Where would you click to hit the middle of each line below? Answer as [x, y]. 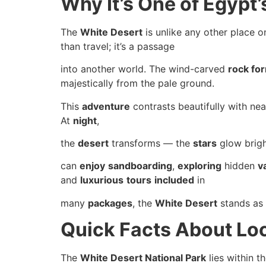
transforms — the [151, 143]
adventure [106, 106]
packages [110, 203]
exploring [199, 166]
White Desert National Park [143, 258]
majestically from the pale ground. [137, 83]
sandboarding [140, 166]
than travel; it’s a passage [118, 46]
